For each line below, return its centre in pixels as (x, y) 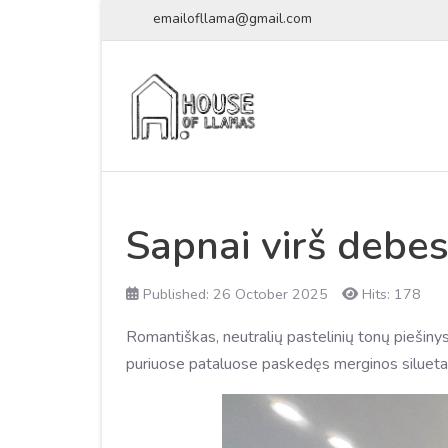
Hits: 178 (391, 294)
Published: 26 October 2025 (235, 294)
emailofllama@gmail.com (232, 18)
